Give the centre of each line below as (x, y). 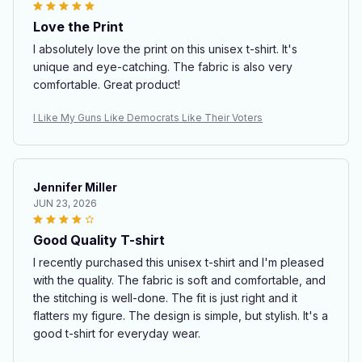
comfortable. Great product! (107, 84)
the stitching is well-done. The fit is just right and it (165, 298)
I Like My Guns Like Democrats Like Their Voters (148, 118)
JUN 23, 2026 (65, 203)
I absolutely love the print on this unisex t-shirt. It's (165, 49)
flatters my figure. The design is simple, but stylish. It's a (181, 316)
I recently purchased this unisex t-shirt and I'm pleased (179, 262)
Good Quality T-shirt (99, 240)
